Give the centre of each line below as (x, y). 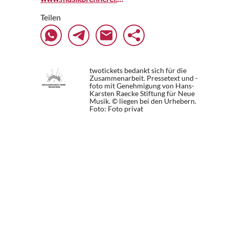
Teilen (51, 17)
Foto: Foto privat (116, 109)
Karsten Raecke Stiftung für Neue (142, 93)
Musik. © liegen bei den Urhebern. (143, 101)
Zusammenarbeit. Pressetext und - (144, 78)
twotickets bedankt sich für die (138, 70)
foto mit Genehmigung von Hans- (142, 86)
